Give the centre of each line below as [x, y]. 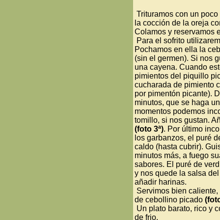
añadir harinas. [161, 182]
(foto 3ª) [149, 129]
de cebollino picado [170, 200]
